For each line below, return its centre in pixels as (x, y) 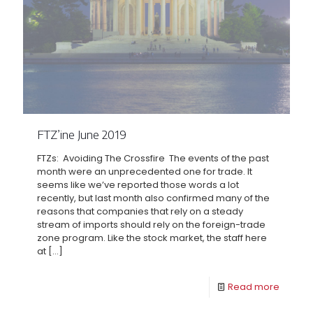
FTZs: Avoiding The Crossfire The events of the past (153, 159)
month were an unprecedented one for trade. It (145, 172)
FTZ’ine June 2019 (82, 134)
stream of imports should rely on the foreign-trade (151, 225)
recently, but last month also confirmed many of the (153, 198)
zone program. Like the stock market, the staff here (152, 238)
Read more (254, 287)
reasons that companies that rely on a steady (140, 212)
